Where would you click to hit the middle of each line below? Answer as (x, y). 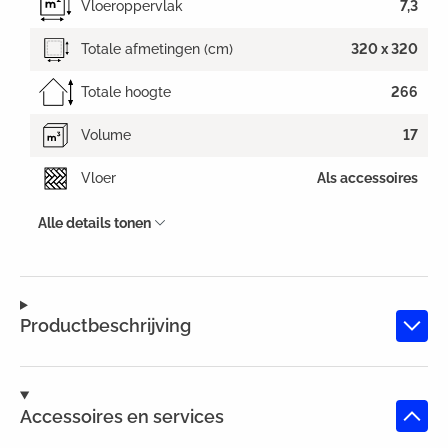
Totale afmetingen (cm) (157, 49)
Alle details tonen (94, 222)
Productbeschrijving (105, 326)
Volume (106, 135)
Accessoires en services (122, 416)
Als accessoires (367, 178)
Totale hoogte (126, 92)
